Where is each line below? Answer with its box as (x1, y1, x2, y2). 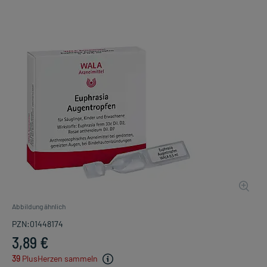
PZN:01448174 (12, 218, 63, 229)
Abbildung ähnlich (12, 201, 66, 210)
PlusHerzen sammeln (20, 253, 100, 263)
